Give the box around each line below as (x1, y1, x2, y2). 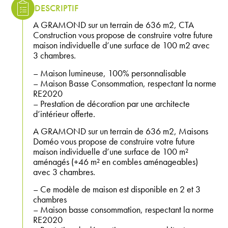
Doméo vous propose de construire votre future (33, 135, 195, 148)
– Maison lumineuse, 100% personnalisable (33, 67, 187, 79)
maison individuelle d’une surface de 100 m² (33, 146, 189, 158)
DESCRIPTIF (35, 2, 79, 14)
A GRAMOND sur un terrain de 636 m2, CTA (33, 19, 194, 31)
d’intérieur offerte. (33, 107, 96, 120)
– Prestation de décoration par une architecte (33, 97, 190, 109)
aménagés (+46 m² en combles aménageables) (33, 156, 198, 168)
